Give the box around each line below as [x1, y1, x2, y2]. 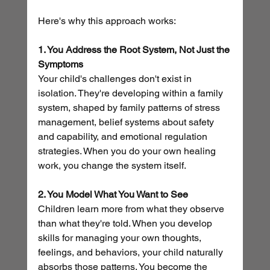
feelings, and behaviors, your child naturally [37, 246, 225, 259]
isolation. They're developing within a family [37, 87, 225, 99]
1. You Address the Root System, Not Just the [37, 44, 232, 56]
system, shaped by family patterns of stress [37, 102, 222, 114]
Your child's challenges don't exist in [37, 73, 194, 85]
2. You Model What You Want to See [37, 189, 188, 201]
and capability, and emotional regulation [37, 131, 210, 143]
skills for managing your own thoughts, [37, 232, 204, 244]
